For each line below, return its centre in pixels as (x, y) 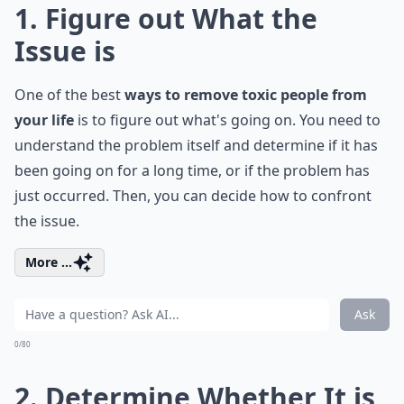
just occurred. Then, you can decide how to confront (193, 196)
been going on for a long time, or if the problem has (192, 170)
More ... (49, 262)
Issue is (65, 51)
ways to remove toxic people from (246, 95)
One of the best (69, 95)
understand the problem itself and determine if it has (196, 145)
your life (44, 120)
